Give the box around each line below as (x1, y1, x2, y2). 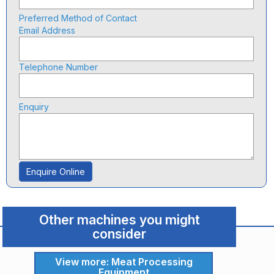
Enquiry (19, 102, 50, 112)
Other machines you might (39, 212, 200, 228)
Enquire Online (26, 166, 86, 177)
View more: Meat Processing (54, 256, 193, 268)
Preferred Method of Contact (19, 13, 138, 23)
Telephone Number (19, 62, 98, 72)
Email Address (19, 25, 76, 35)
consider (92, 226, 147, 242)
